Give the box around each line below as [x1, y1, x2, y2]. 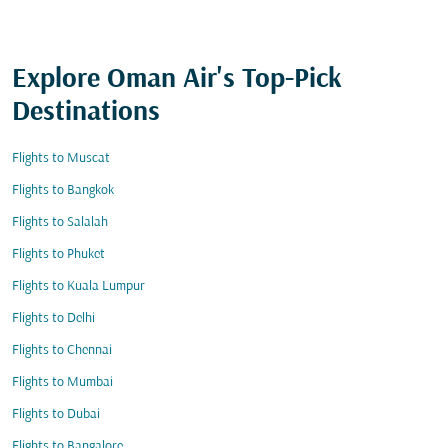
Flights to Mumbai [12, 375, 113, 390]
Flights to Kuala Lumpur [12, 279, 145, 294]
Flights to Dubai [12, 407, 100, 422]
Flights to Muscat [12, 151, 110, 166]
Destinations [12, 98, 160, 128]
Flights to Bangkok [12, 183, 114, 198]
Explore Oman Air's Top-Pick [12, 65, 342, 95]
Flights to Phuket [12, 247, 105, 262]
